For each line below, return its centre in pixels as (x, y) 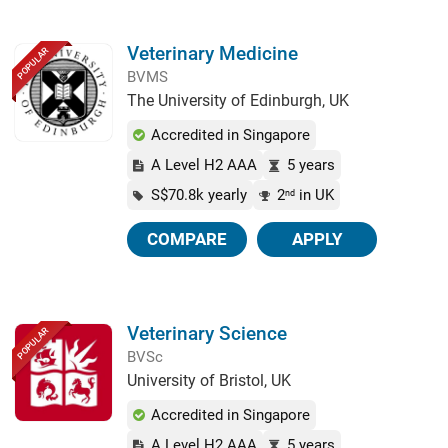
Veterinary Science (207, 333)
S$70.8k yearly (199, 195)
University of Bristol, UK (209, 380)
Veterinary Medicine (212, 53)
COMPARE (187, 239)
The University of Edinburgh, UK (238, 100)
